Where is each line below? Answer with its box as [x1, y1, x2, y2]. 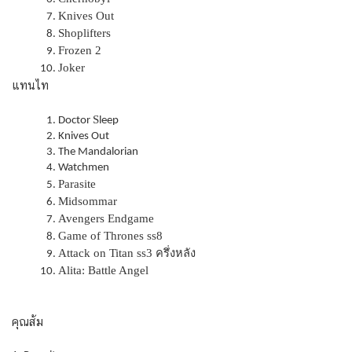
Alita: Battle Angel [58, 263, 149, 277]
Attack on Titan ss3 [58, 246, 156, 259]
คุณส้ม [12, 315, 43, 329]
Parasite [58, 177, 97, 190]
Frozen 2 [58, 44, 102, 57]
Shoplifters [58, 27, 112, 40]
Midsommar [58, 194, 118, 207]
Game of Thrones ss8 [58, 229, 163, 242]
